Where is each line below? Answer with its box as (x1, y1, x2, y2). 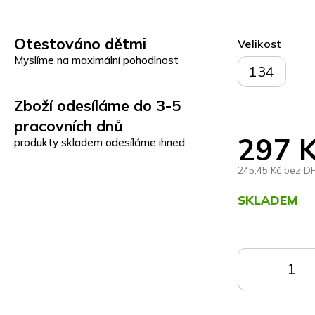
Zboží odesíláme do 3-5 (14, 95, 181, 115)
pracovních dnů (14, 115, 124, 135)
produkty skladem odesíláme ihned (14, 135, 186, 149)
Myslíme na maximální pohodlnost (14, 53, 179, 67)
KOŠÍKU (236, 271, 282, 286)
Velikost (238, 37, 282, 51)
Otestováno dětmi (14, 33, 147, 53)
